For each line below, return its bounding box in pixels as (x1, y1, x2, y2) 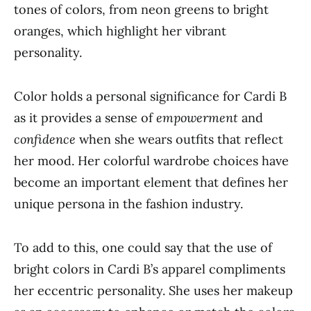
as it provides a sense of (14, 110, 156, 126)
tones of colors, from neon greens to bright (14, 1, 269, 17)
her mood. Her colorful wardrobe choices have (14, 153, 289, 169)
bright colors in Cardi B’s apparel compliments (14, 261, 285, 277)
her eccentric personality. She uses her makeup (14, 283, 293, 299)
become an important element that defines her (14, 174, 288, 190)
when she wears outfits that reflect (76, 131, 283, 147)
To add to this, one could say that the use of (14, 239, 272, 255)
